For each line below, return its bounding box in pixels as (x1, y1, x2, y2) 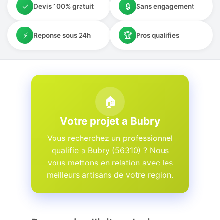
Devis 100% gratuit (33, 2, 94, 10)
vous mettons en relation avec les (47, 158, 173, 167)
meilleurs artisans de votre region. (47, 170, 173, 180)
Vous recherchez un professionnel (47, 133, 173, 143)
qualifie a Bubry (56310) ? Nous (51, 145, 169, 155)
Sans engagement (136, 2, 194, 10)
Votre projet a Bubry (60, 115, 160, 127)
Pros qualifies (136, 31, 179, 39)
